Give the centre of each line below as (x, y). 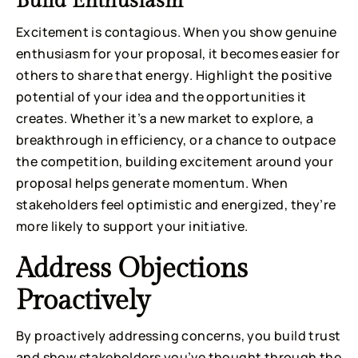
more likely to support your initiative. (132, 226)
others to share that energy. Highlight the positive (174, 75)
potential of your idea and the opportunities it (161, 96)
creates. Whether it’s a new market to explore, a (165, 118)
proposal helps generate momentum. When (152, 183)
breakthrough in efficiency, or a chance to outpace (176, 139)
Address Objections (132, 269)
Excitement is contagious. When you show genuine (177, 32)
